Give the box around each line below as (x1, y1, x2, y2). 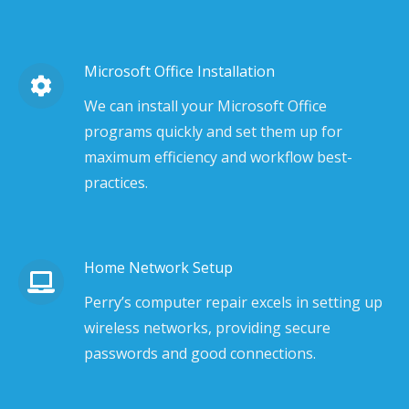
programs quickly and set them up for (84, 121, 342, 142)
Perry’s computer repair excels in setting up (84, 292, 383, 312)
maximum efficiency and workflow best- (84, 147, 352, 167)
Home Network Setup (84, 257, 233, 278)
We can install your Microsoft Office (84, 96, 327, 116)
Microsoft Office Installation (84, 61, 275, 81)
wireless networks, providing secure (84, 318, 330, 338)
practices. (84, 173, 148, 193)
